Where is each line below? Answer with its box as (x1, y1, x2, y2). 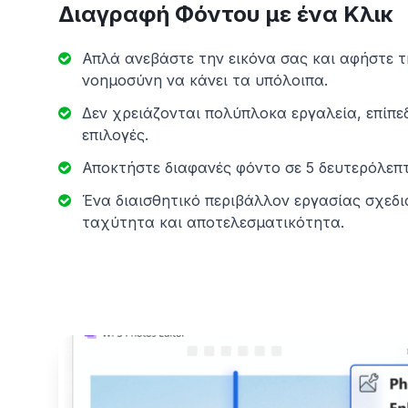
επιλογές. (82, 126, 148, 144)
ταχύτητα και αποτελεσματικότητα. (82, 213, 344, 231)
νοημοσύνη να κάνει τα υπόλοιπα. (82, 71, 328, 89)
